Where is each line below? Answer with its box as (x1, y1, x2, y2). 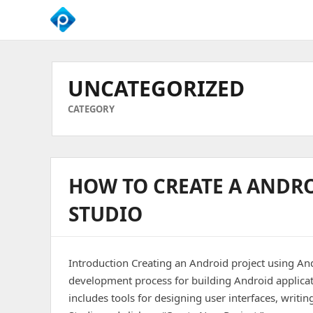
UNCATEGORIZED (68, 74, 245, 103)
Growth (50, 94, 85, 108)
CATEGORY (68, 103, 115, 115)
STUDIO (68, 201, 143, 227)
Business (50, 79, 92, 92)
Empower (50, 48, 94, 61)
